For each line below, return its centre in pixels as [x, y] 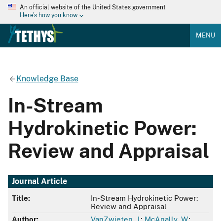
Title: [21, 198]
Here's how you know [49, 16]
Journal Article [39, 182]
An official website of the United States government [93, 7]
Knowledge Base [47, 78]
